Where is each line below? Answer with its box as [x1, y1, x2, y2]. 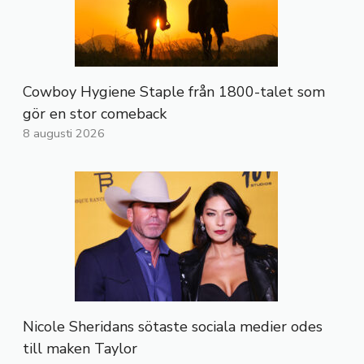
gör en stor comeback [23, 104, 167, 124]
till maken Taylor [23, 339, 137, 359]
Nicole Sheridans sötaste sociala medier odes [23, 317, 323, 337]
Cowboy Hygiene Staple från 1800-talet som [23, 82, 325, 102]
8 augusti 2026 [23, 125, 105, 142]
